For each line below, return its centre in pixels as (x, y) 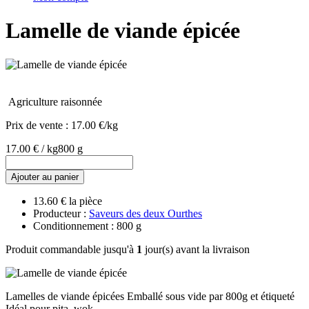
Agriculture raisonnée (55, 101)
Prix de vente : (38, 125)
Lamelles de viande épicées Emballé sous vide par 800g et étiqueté (150, 296)
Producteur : (61, 213)
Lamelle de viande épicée (123, 31)
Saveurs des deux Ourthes (146, 213)
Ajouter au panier (45, 177)
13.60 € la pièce (68, 201)
